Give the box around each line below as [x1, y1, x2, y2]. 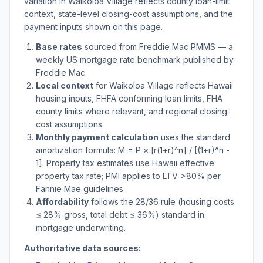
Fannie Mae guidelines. [36, 184, 125, 194]
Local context [36, 80, 93, 90]
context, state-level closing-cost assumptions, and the [24, 9, 233, 19]
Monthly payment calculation [36, 132, 159, 142]
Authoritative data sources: [24, 243, 141, 253]
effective [177, 158, 214, 168]
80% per [186, 171, 221, 181]
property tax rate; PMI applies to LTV [36, 171, 180, 181]
